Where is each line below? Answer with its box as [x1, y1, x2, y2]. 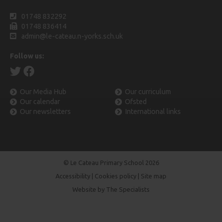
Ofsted [125, 97, 147, 106]
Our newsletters [20, 107, 71, 115]
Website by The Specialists [72, 185, 150, 193]
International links [125, 107, 181, 115]
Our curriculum [125, 87, 171, 96]
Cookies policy [95, 172, 136, 179]
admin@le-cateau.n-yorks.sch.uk [20, 32, 123, 40]
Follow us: [10, 52, 44, 60]
